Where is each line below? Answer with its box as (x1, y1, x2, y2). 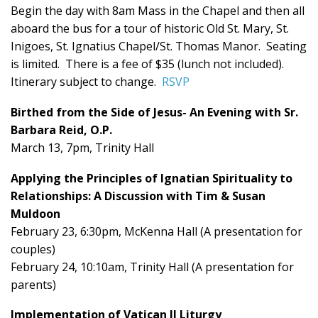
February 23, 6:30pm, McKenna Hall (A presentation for (11, 223, 302, 239)
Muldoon (11, 205, 60, 221)
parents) (11, 276, 56, 292)
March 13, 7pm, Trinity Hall (11, 139, 154, 155)
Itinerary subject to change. (11, 73, 162, 89)
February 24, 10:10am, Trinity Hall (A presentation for (11, 258, 294, 275)
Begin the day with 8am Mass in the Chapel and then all (11, 2, 305, 18)
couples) (11, 241, 55, 257)
